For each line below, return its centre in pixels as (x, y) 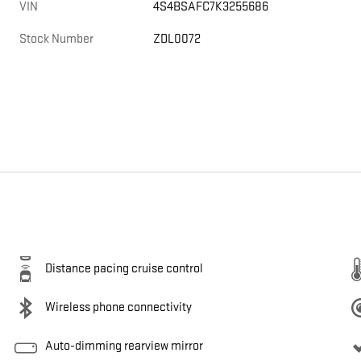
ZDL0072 (177, 39)
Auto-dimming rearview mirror (124, 346)
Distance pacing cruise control (124, 269)
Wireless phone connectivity (118, 308)
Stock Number (56, 39)
